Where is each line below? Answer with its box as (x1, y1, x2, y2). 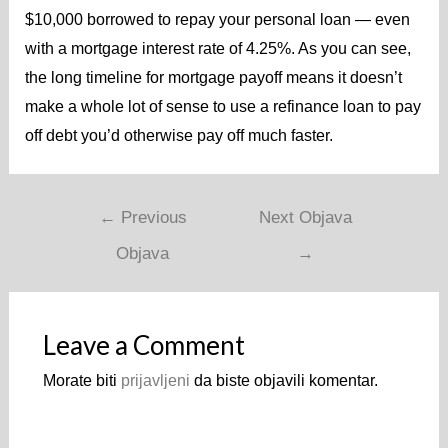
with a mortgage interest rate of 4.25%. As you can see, (24, 39, 411, 57)
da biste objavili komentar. (189, 371, 378, 389)
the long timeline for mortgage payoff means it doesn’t (24, 68, 402, 86)
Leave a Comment (42, 328, 245, 361)
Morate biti (42, 371, 121, 389)
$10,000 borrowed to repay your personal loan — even (24, 10, 410, 28)
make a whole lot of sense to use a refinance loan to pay (24, 97, 421, 115)
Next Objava (258, 207, 352, 227)
